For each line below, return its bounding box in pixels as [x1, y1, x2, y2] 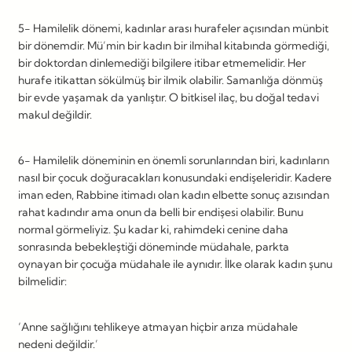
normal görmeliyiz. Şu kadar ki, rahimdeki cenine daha [18, 222, 288, 236]
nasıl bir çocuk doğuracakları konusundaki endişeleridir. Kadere [18, 170, 332, 185]
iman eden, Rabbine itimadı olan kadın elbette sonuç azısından [18, 187, 329, 202]
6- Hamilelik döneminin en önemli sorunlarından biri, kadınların [18, 152, 329, 167]
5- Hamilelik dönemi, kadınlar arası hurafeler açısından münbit [18, 20, 328, 35]
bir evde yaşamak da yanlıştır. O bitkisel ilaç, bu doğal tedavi [18, 90, 319, 104]
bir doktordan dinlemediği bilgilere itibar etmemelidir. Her [18, 55, 306, 70]
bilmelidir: [18, 273, 67, 288]
